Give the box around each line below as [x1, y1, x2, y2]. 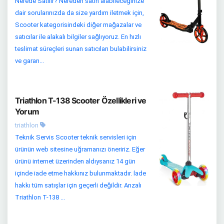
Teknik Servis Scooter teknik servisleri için [15, 133, 136, 141]
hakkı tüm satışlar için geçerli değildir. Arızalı [15, 181, 141, 189]
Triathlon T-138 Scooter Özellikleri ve [15, 95, 146, 105]
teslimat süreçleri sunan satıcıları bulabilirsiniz [15, 45, 146, 52]
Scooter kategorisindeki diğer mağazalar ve [15, 21, 141, 28]
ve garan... [15, 57, 44, 64]
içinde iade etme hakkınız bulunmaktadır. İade [15, 169, 146, 177]
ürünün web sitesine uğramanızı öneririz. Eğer [15, 145, 145, 153]
